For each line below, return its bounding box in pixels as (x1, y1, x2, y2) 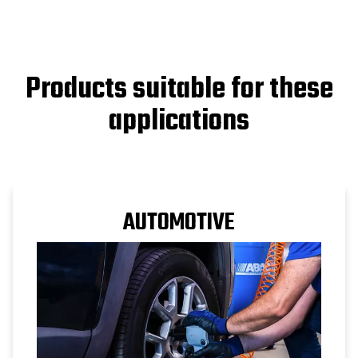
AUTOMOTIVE (123, 204, 235, 241)
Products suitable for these (25, 66, 333, 113)
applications (109, 98, 249, 145)
